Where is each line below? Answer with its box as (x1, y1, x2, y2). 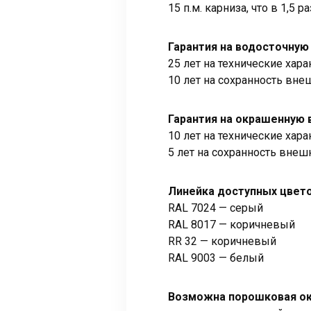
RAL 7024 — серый (168, 201, 263, 215)
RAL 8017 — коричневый (168, 218, 295, 232)
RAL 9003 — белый (168, 251, 264, 265)
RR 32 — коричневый (168, 235, 276, 249)
